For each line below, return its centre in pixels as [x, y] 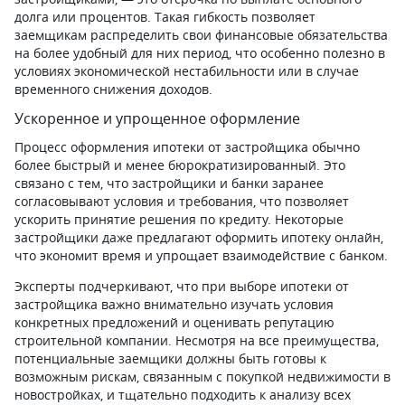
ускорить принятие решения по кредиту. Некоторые [179, 219]
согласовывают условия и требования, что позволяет [182, 201]
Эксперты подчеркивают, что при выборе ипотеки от [182, 286]
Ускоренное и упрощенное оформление [157, 118]
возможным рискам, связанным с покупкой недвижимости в [202, 377]
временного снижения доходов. [113, 89]
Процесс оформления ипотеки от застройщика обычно [187, 147]
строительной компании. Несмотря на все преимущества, [197, 340]
